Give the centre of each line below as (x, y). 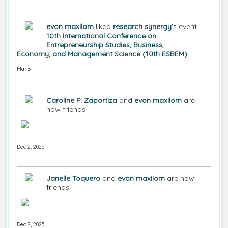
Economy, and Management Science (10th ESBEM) (102, 54)
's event (184, 27)
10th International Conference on (101, 36)
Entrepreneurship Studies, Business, (105, 45)
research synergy (142, 27)
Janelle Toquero (73, 178)
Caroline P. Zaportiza (82, 101)
